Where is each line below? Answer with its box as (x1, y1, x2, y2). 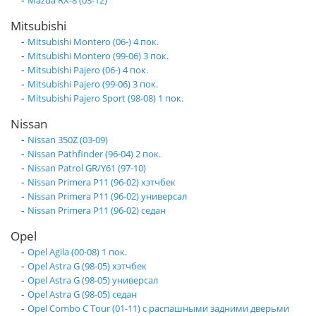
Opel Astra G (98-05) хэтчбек (28, 260, 147, 273)
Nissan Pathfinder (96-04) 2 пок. (28, 147, 161, 161)
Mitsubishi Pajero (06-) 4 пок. (28, 63, 148, 77)
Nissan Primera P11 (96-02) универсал (28, 190, 187, 203)
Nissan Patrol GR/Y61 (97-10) (28, 162, 146, 175)
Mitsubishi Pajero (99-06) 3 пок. (28, 78, 158, 91)
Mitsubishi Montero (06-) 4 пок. (28, 35, 159, 49)
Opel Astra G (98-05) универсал (28, 274, 158, 287)
